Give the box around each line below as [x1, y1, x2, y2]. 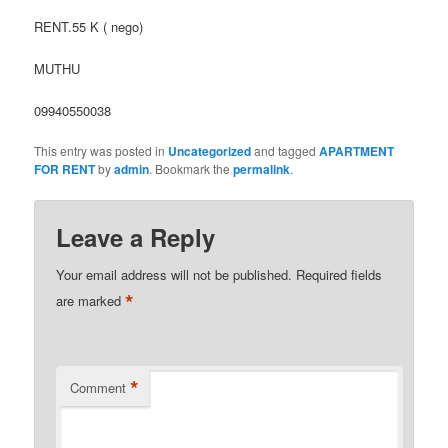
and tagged [251, 142, 320, 160]
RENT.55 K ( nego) [34, 17, 144, 37]
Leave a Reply [56, 219, 216, 254]
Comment [70, 377, 127, 397]
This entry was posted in [34, 142, 169, 160]
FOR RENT [34, 160, 96, 179]
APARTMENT [319, 142, 395, 161]
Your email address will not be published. [56, 264, 293, 284]
